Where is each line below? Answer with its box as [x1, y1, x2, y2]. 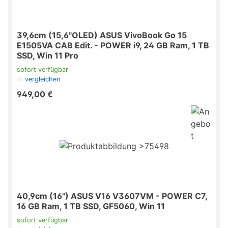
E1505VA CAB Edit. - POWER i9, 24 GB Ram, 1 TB [17, 40, 209, 51]
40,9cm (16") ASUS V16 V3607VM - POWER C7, [17, 191, 208, 202]
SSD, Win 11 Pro [17, 50, 78, 61]
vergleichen [25, 75, 61, 83]
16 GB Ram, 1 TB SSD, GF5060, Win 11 [17, 201, 165, 212]
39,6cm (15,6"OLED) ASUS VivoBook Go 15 [17, 30, 187, 41]
